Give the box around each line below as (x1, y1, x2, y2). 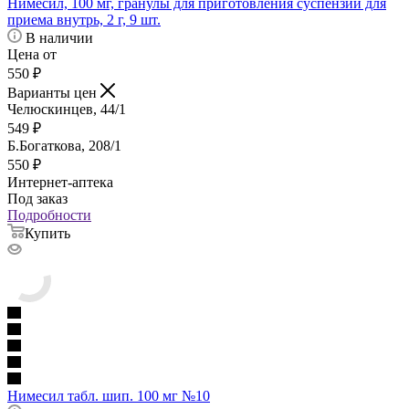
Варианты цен (7, 85, 100, 101)
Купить (25, 225, 70, 242)
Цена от (7, 47, 57, 63)
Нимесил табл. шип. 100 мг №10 (7, 388, 210, 404)
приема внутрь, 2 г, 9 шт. (7, 12, 161, 28)
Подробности (7, 207, 91, 224)
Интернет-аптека (7, 174, 113, 191)
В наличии (26, 30, 93, 47)
